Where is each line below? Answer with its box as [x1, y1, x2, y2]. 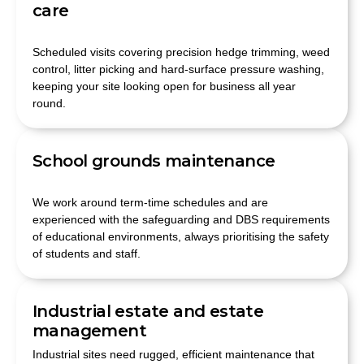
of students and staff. [32, 246, 141, 260]
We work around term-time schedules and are [32, 195, 268, 209]
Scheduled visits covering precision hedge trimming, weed [32, 45, 330, 58]
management [32, 320, 146, 340]
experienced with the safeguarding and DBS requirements [32, 212, 330, 226]
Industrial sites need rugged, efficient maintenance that [32, 347, 314, 361]
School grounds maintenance [32, 150, 275, 171]
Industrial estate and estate [32, 301, 264, 321]
